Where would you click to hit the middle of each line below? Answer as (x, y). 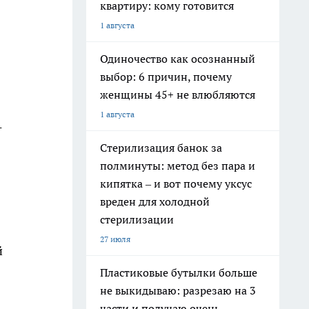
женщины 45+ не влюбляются (178, 94)
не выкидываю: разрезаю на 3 (178, 290)
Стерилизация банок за (161, 148)
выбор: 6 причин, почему (166, 77)
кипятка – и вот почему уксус (176, 183)
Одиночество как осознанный (178, 59)
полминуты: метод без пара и (178, 166)
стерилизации (137, 219)
